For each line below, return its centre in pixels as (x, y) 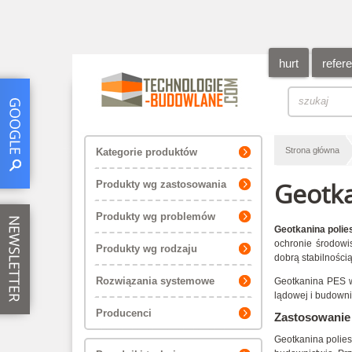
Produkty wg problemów (156, 216)
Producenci (124, 313)
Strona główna (312, 150)
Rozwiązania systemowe (155, 281)
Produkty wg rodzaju (147, 249)
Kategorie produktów (147, 152)
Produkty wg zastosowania (161, 184)
